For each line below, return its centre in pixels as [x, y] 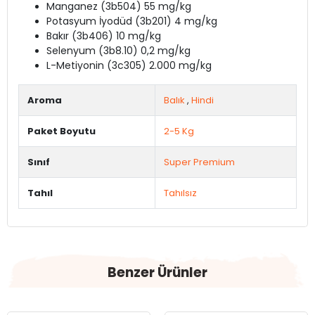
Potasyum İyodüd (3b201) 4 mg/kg [132, 21]
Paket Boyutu [62, 131]
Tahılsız [180, 193]
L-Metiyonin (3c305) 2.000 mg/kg [129, 66]
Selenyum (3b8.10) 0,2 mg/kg [118, 51]
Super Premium [199, 162]
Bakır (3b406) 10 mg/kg [104, 36]
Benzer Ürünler [157, 273]
